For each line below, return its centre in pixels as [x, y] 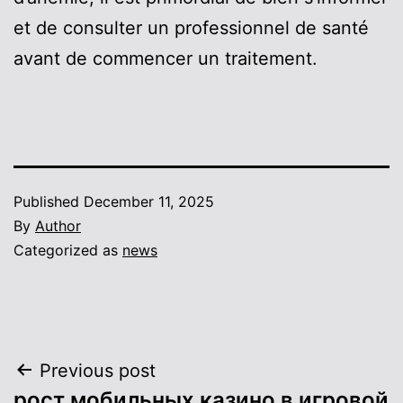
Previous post [98, 370]
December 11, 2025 [149, 201]
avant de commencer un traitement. [166, 58]
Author [58, 225]
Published [49, 201]
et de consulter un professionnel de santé [191, 27]
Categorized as [68, 250]
